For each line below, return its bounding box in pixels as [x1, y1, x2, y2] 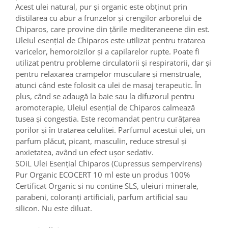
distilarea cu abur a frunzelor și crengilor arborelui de [15, 12, 202, 23]
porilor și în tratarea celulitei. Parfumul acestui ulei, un [15, 124, 205, 135]
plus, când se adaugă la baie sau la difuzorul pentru [15, 91, 194, 101]
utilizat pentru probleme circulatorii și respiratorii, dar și [15, 57, 211, 68]
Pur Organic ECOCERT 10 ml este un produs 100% [15, 169, 190, 180]
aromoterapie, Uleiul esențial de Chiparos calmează [15, 102, 195, 112]
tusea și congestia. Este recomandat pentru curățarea [15, 113, 200, 124]
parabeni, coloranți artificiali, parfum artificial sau [15, 191, 188, 202]
